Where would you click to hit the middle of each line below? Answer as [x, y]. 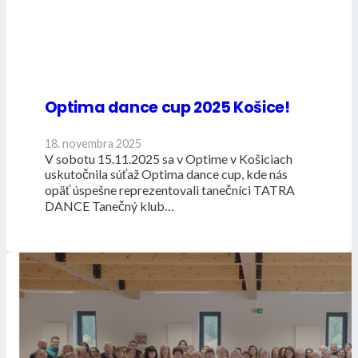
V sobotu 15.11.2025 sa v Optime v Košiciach [168, 159]
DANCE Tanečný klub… [109, 206]
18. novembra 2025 [93, 144]
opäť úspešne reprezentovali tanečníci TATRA [169, 190]
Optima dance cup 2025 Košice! [167, 108]
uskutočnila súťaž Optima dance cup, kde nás [166, 174]
